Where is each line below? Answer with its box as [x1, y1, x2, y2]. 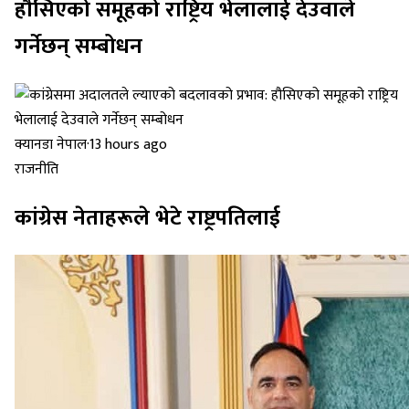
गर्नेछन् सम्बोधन [15, 28, 142, 66]
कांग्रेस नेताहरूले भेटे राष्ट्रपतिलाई [15, 200, 280, 237]
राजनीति [15, 157, 58, 183]
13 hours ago [89, 132, 167, 158]
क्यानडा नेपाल [15, 132, 87, 158]
